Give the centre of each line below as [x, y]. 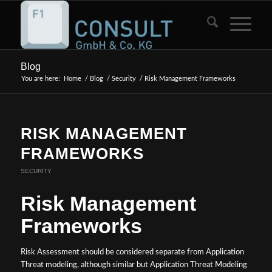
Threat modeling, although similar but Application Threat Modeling [134, 265]
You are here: [40, 79]
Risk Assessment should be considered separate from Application [132, 252]
